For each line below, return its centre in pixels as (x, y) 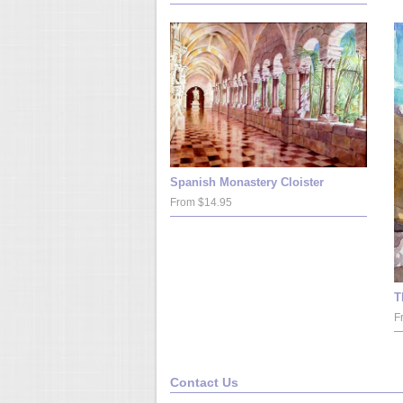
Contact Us (204, 383)
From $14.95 (201, 203)
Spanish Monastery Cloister (247, 183)
